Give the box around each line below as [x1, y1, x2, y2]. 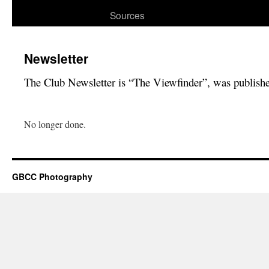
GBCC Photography [12, 171, 92, 183]
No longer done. [24, 118, 86, 130]
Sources [110, 8, 145, 22]
